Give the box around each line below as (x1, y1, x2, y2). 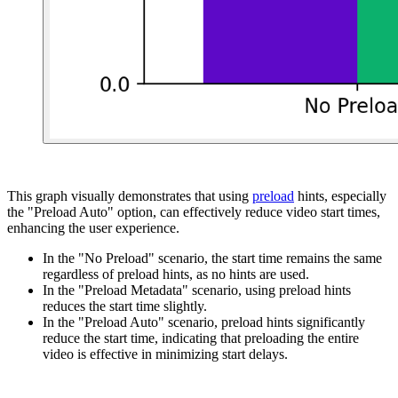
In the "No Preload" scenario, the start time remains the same (43, 251, 382, 267)
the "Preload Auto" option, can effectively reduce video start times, (7, 204, 380, 220)
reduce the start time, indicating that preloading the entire (43, 330, 359, 346)
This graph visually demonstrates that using (7, 188, 252, 204)
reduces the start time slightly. (43, 298, 207, 314)
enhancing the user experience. (7, 220, 179, 236)
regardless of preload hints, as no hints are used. (43, 267, 309, 283)
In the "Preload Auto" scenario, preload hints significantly (43, 314, 365, 330)
